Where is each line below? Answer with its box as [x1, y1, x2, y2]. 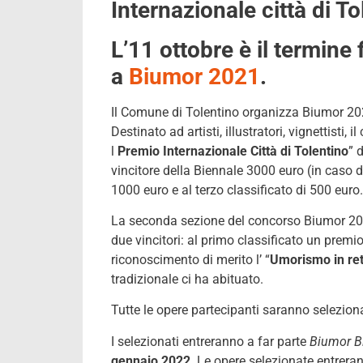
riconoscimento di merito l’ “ [111, 251, 270, 267]
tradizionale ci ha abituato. [111, 271, 263, 287]
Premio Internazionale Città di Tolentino [117, 143, 348, 159]
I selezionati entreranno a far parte [111, 333, 310, 349]
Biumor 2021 [129, 62, 260, 90]
